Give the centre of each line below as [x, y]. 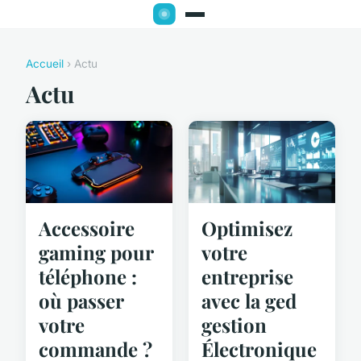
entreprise [247, 277]
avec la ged [249, 301]
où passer [81, 301]
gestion [234, 325]
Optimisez [247, 228]
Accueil [45, 64]
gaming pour [96, 253]
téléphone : [88, 277]
